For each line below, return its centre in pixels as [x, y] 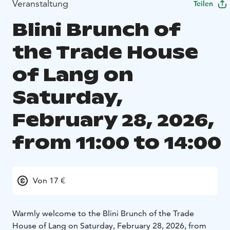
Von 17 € [49, 181]
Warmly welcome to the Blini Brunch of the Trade [103, 214]
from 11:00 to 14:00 [117, 143]
